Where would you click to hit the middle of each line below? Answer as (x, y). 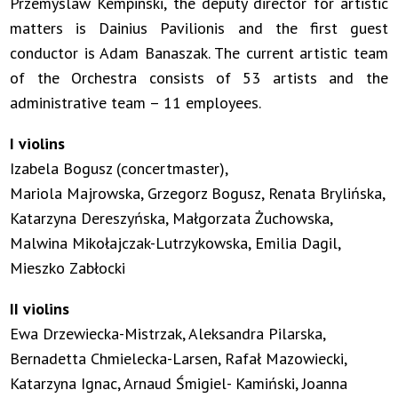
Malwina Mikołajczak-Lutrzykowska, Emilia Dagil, (175, 243)
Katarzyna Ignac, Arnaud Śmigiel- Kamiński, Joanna (179, 383)
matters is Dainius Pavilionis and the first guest (199, 28)
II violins (40, 308)
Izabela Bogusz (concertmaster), (119, 168)
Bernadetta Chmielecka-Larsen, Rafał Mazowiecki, (179, 358)
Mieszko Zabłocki (68, 267)
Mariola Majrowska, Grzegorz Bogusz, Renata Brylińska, (198, 193)
